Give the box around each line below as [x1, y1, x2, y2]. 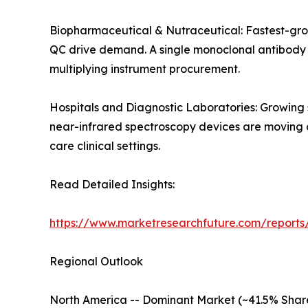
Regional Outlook [49, 254, 143, 269]
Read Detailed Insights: [49, 177, 175, 192]
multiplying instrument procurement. [49, 62, 240, 76]
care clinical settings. [49, 139, 160, 153]
